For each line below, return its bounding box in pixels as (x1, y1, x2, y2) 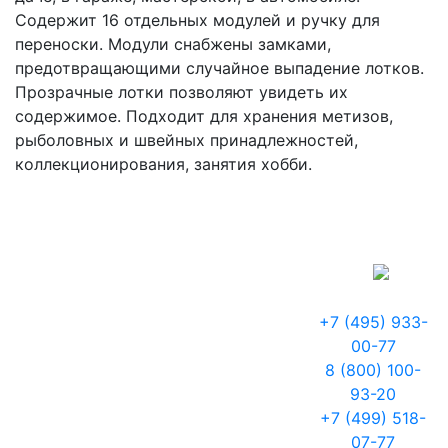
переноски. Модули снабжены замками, (15, 34, 331, 54)
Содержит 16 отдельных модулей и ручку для (15, 10, 380, 30)
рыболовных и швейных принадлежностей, (15, 130, 358, 150)
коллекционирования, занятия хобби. (15, 154, 312, 174)
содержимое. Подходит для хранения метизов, (15, 106, 393, 126)
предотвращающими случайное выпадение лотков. (15, 58, 424, 78)
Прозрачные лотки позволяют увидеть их (15, 82, 348, 102)
